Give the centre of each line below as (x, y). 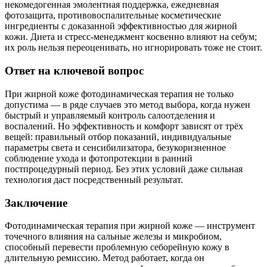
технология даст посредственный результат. (94, 179)
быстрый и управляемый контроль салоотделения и (110, 115)
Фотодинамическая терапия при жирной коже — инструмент (130, 226)
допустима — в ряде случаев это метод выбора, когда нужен (128, 104)
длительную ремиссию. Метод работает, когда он (105, 258)
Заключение (36, 203)
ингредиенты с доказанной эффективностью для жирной (121, 26)
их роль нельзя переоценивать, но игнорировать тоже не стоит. (133, 48)
